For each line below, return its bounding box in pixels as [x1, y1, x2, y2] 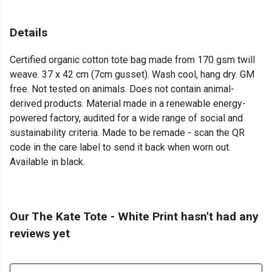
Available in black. [10, 156, 85, 168]
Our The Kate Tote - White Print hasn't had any [10, 209, 259, 224]
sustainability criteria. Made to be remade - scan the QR [10, 127, 245, 139]
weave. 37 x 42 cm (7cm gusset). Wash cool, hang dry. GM [10, 69, 254, 81]
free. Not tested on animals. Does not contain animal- [10, 83, 234, 95]
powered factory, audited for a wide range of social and [10, 112, 243, 124]
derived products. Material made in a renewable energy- [10, 98, 246, 110]
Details [10, 25, 47, 39]
